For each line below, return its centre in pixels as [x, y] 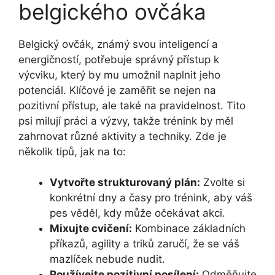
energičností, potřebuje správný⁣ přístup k [119, 59]
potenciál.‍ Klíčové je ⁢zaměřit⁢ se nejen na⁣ [117, 90]
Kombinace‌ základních [189, 229]
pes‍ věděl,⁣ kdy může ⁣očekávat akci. [137, 213]
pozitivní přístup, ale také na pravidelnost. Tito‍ [132, 105]
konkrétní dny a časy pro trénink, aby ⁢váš [151, 198]
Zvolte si [223, 183]
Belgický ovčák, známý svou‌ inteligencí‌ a [118, 44]
